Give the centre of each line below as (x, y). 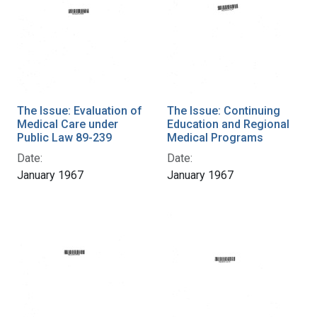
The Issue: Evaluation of (80, 110)
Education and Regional (228, 124)
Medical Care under (68, 124)
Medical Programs (215, 137)
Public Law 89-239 (64, 137)
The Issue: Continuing (224, 110)
